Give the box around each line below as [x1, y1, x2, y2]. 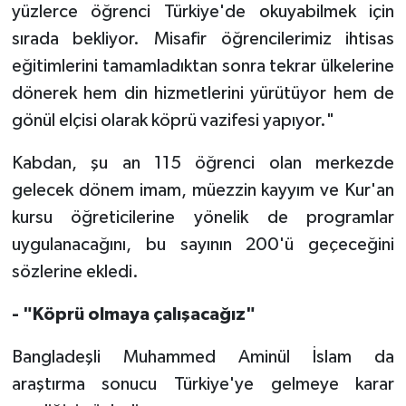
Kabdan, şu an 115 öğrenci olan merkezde [11, 154, 395, 173]
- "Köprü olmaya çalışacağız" [11, 305, 256, 324]
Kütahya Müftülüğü [48, 74, 192, 90]
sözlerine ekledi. [11, 263, 139, 282]
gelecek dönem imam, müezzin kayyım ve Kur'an [11, 181, 395, 200]
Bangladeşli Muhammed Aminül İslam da [11, 348, 395, 367]
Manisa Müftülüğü [48, 167, 182, 182]
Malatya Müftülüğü [48, 121, 191, 136]
